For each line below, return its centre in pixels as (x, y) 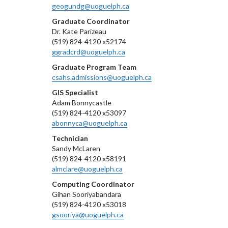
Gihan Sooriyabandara (87, 194)
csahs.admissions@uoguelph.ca (102, 77)
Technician (70, 138)
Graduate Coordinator (91, 21)
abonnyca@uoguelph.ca (90, 123)
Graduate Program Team (94, 67)
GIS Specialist (75, 92)
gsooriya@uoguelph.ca (88, 215)
